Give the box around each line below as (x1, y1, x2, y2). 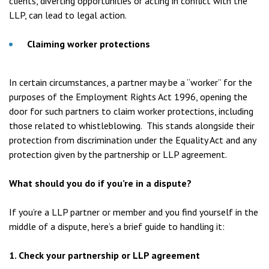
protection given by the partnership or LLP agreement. (9, 148, 227, 160)
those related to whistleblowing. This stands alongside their (9, 119, 255, 131)
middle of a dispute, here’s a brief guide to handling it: (9, 220, 225, 232)
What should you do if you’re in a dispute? (9, 177, 192, 189)
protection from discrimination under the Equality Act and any (9, 134, 256, 146)
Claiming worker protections (27, 38, 150, 50)
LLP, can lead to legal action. (9, 9, 127, 21)
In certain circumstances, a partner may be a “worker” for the (9, 76, 252, 88)
